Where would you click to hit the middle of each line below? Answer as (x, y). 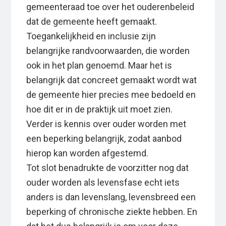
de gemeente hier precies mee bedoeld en (111, 95)
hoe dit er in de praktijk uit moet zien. (100, 109)
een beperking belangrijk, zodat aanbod (104, 139)
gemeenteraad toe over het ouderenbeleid (110, 7)
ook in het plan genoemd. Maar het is (99, 66)
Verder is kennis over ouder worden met (106, 124)
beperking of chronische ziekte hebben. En (112, 212)
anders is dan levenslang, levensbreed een (111, 197)
